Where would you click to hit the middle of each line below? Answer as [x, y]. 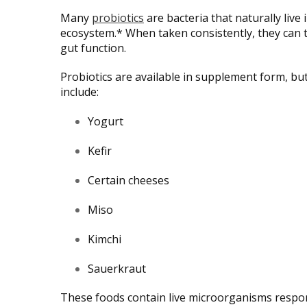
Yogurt [106, 121]
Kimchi [105, 239]
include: [79, 91]
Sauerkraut [117, 268]
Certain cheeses [128, 180]
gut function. [93, 48]
